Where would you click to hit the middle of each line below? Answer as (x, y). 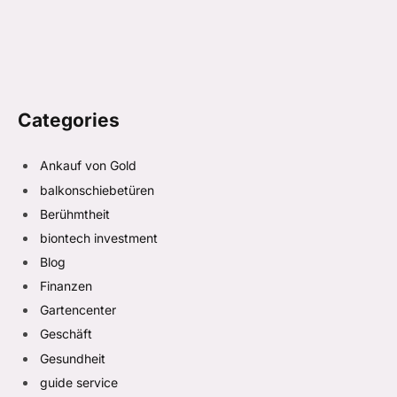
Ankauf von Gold (88, 166)
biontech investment (99, 237)
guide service (79, 382)
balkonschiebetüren (97, 190)
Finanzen (66, 286)
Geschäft (66, 334)
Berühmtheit (75, 214)
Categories (69, 121)
